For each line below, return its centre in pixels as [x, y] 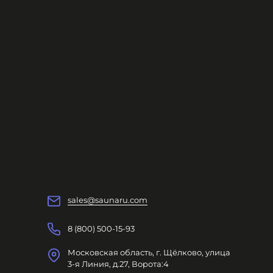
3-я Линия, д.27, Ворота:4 [118, 264]
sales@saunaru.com [107, 200]
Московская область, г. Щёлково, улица [149, 252]
